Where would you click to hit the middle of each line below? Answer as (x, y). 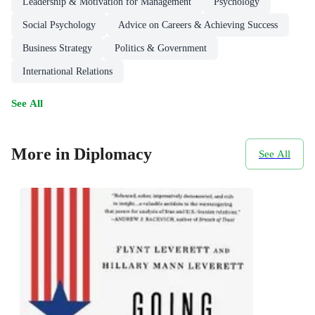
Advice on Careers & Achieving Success (198, 25)
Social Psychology (59, 25)
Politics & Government (161, 49)
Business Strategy (57, 49)
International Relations (67, 72)
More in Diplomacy (82, 154)
